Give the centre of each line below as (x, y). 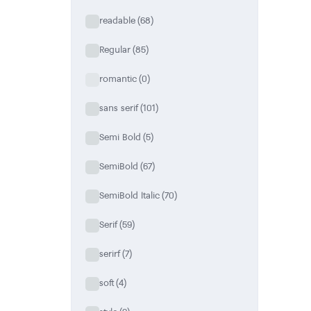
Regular (115, 50)
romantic (118, 79)
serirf (110, 254)
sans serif (119, 108)
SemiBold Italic (129, 195)
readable (117, 20)
